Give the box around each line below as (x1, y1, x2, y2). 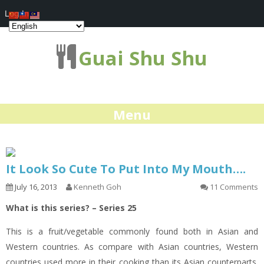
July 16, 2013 (13, 181, 57, 192)
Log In (5, 8, 29, 18)
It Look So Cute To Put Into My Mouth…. (6, 161, 246, 177)
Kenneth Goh (74, 181, 121, 192)
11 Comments (210, 181, 258, 192)
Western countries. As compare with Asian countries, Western (6, 241, 258, 252)
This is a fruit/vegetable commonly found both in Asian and (6, 226, 258, 237)
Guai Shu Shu (78, 45, 207, 71)
